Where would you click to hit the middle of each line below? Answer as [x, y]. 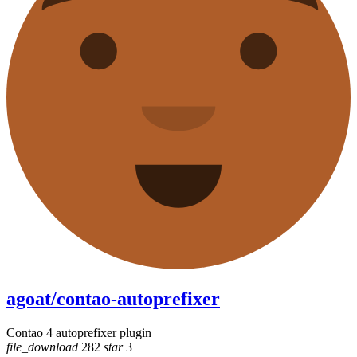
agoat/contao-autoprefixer [113, 298]
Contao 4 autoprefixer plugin [79, 332]
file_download [42, 347]
